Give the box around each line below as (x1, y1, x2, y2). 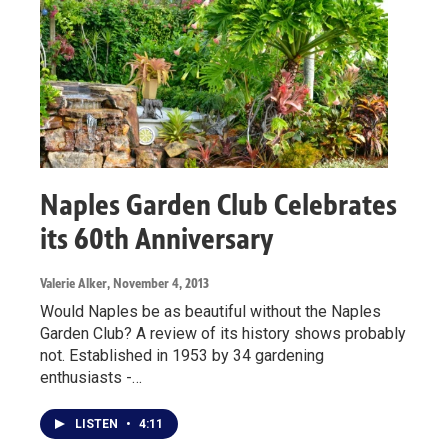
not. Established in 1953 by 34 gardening (40, 346, 324, 365)
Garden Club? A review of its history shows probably (40, 324, 406, 343)
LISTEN (75, 417, 121, 431)
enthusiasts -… (40, 368, 142, 387)
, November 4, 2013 (107, 275, 209, 292)
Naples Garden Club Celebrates (40, 187, 397, 223)
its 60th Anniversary (40, 221, 273, 257)
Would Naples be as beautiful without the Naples (40, 302, 381, 321)
